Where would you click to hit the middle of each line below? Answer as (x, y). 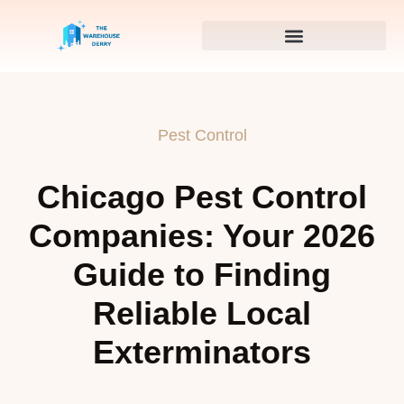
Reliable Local (202, 313)
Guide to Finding (202, 274)
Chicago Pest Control (202, 197)
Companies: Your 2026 (202, 235)
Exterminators (202, 352)
